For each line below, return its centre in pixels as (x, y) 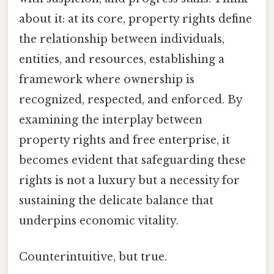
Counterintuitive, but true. (93, 257)
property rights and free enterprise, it (124, 140)
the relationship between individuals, (122, 39)
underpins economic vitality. (99, 220)
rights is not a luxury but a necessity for (129, 180)
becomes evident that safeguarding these (132, 160)
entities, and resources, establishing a (122, 59)
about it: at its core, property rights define (135, 19)
